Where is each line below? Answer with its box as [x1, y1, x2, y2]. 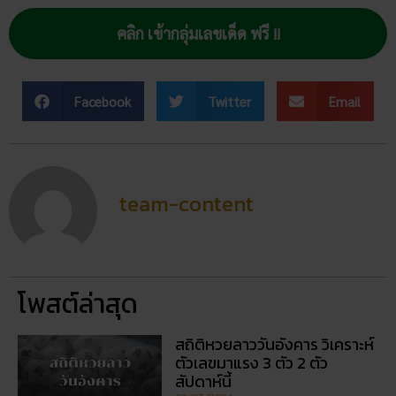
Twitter [208, 92, 252, 110]
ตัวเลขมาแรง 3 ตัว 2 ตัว [175, 350, 329, 375]
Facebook [73, 92, 131, 110]
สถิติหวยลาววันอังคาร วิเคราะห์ [175, 331, 375, 356]
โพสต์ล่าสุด [18, 283, 138, 324]
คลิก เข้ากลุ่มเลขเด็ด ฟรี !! [116, 22, 280, 43]
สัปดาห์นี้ [175, 369, 232, 393]
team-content [119, 187, 254, 219]
